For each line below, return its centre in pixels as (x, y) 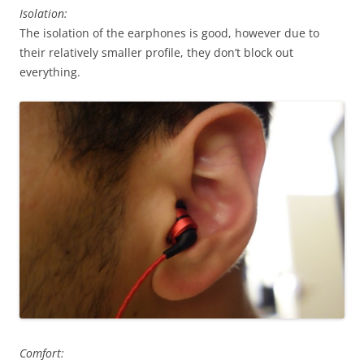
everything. (50, 71)
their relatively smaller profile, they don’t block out (156, 52)
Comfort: (42, 353)
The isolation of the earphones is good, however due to (169, 32)
